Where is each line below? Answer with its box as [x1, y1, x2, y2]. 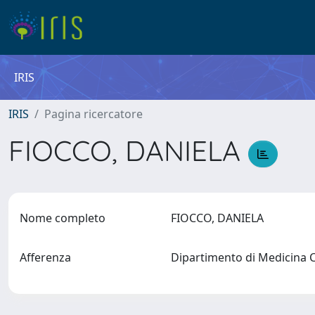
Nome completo [20, 210, 105, 226]
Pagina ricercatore [44, 106, 143, 122]
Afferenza [20, 250, 71, 265]
